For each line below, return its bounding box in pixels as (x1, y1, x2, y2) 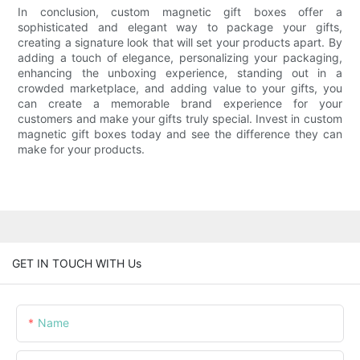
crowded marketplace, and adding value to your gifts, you (18, 81, 342, 96)
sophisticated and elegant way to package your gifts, (18, 20, 342, 35)
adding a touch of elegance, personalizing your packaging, (18, 51, 342, 65)
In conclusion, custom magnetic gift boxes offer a (18, 5, 342, 19)
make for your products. (18, 142, 145, 157)
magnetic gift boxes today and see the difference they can (18, 127, 342, 141)
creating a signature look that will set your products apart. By (18, 35, 342, 50)
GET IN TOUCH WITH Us (12, 256, 141, 270)
